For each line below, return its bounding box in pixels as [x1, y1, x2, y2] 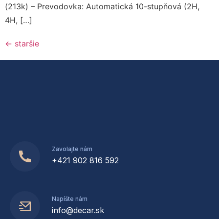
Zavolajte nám [52, 145, 92, 153]
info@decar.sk [52, 205, 104, 216]
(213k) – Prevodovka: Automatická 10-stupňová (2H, [5, 1, 199, 12]
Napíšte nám [52, 195, 88, 203]
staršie [12, 39, 39, 49]
